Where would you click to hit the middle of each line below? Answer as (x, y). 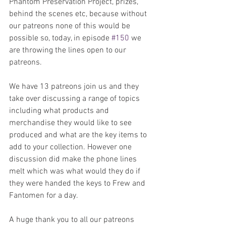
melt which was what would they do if (76, 171)
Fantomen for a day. (44, 195)
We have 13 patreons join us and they (75, 87)
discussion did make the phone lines (74, 159)
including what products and (60, 111)
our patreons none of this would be (71, 26)
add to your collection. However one (71, 147)
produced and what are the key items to (79, 135)
